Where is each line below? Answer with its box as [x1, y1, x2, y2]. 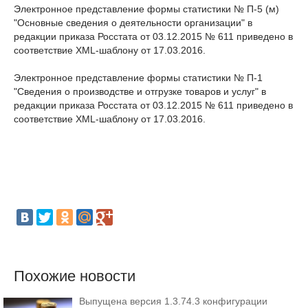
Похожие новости [14, 267, 135, 285]
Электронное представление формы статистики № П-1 [14, 72, 263, 83]
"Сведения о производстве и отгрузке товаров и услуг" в [14, 86, 266, 97]
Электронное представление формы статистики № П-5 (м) [14, 3, 279, 14]
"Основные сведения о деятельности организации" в [14, 17, 252, 28]
